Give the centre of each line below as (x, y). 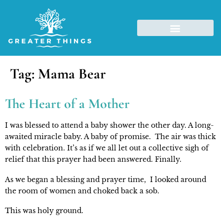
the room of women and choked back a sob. (82, 191)
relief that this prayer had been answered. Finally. (93, 160)
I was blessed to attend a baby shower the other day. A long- (109, 126)
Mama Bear (72, 74)
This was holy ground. (44, 211)
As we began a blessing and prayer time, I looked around (106, 179)
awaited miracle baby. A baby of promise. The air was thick (110, 137)
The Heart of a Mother (67, 104)
